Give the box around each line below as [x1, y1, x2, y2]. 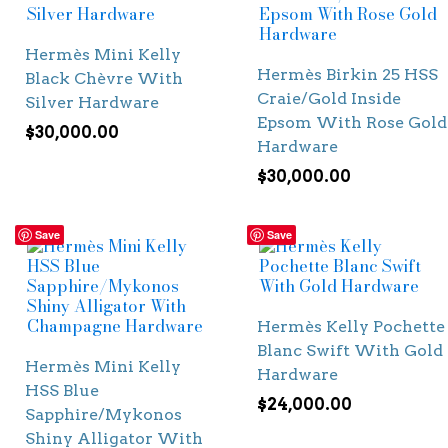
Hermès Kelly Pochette [256, 317, 445, 337]
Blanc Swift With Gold [256, 341, 443, 361]
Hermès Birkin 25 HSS [256, 65, 438, 85]
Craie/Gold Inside [256, 89, 401, 109]
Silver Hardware [25, 93, 159, 113]
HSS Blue [25, 381, 99, 401]
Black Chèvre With [25, 69, 183, 89]
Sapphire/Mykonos [25, 405, 182, 425]
